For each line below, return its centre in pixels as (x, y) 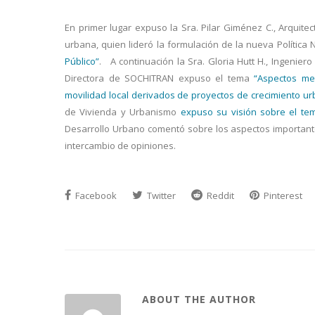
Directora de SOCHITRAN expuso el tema (159, 78)
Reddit (219, 195)
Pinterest (282, 195)
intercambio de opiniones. (120, 146)
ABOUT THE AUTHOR (199, 299)
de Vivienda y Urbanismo (123, 112)
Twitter (160, 195)
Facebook (95, 195)
